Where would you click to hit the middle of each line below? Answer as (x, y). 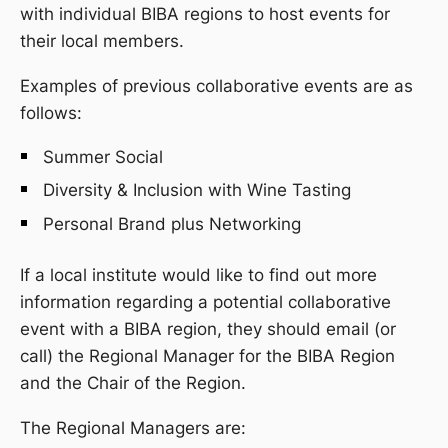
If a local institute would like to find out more (198, 275)
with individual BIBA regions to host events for (205, 13)
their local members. (102, 40)
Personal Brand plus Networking (172, 223)
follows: (51, 112)
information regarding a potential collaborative (205, 302)
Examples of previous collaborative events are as (216, 85)
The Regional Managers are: (133, 428)
